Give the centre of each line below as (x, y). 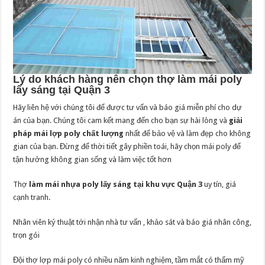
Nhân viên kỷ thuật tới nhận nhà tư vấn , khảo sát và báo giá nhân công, (132, 222)
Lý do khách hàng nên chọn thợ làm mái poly (128, 79)
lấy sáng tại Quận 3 (62, 90)
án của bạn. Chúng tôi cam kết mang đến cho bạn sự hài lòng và (121, 120)
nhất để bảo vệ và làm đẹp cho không (188, 133)
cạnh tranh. (32, 197)
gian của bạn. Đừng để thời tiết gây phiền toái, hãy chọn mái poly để (127, 146)
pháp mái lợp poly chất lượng (69, 133)
